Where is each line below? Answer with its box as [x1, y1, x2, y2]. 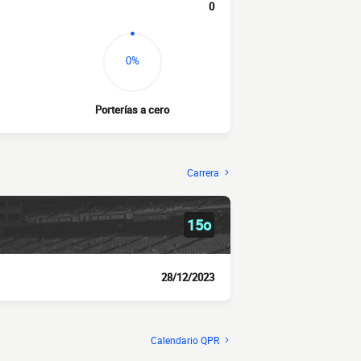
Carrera [187, 165, 219, 180]
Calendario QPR [151, 333, 219, 347]
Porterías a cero [95, 102, 170, 118]
